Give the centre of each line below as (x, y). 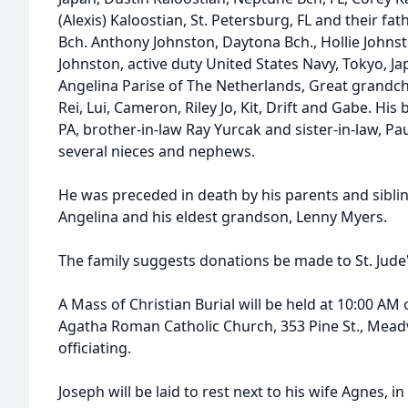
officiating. (95, 348)
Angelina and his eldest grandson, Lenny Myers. (223, 217)
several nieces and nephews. (157, 151)
